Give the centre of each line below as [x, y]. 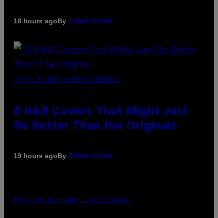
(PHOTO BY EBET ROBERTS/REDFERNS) [68, 80]
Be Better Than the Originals [95, 126]
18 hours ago [36, 21]
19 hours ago [36, 156]
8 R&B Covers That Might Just [101, 112]
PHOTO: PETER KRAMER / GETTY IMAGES [72, 200]
